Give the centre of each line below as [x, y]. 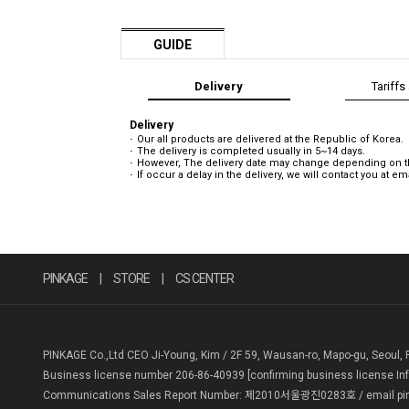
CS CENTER [204, 278]
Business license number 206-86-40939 [145, 375]
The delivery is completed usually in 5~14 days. [251, 151]
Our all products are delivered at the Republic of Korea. [270, 139]
